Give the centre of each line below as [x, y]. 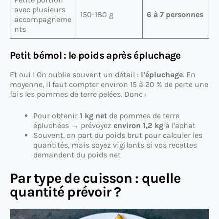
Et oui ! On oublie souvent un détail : [75, 74]
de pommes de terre [143, 115]
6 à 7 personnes [175, 14]
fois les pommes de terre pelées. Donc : [78, 94]
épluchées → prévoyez [73, 125]
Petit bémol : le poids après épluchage [95, 55]
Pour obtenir [56, 115]
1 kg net [93, 115]
